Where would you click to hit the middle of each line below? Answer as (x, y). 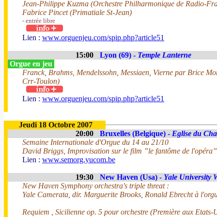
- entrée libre (39, 21)
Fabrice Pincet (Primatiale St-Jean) (77, 12)
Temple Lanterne (164, 55)
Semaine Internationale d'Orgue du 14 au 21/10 (95, 142)
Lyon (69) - (119, 55)
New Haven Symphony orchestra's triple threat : (96, 186)
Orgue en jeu (31, 64)
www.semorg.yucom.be (79, 160)
